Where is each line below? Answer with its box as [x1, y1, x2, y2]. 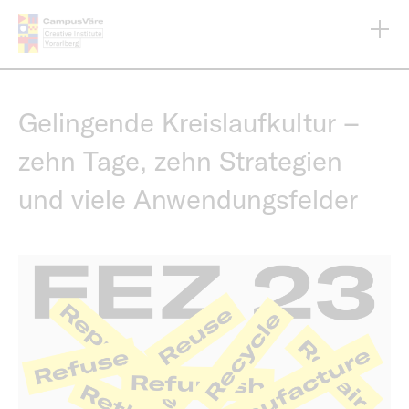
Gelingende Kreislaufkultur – [18, 105, 360, 140]
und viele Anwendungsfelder [18, 182, 358, 216]
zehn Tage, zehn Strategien [18, 143, 342, 178]
